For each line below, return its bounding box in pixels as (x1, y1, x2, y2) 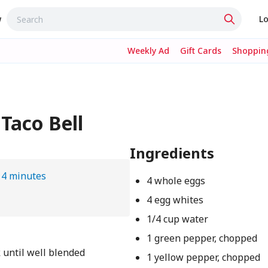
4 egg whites (146, 193, 203, 206)
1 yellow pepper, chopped (146, 251, 260, 264)
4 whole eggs (146, 174, 205, 187)
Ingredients (130, 143, 215, 163)
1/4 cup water (146, 212, 208, 226)
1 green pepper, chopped (146, 232, 257, 245)
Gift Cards (180, 45, 221, 56)
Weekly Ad (127, 45, 169, 56)
